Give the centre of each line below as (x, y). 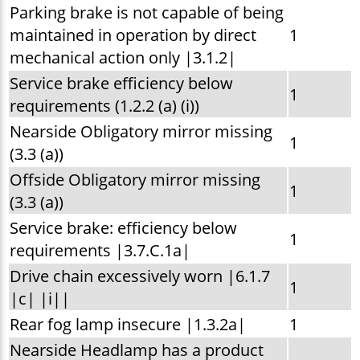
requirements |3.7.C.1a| (100, 250)
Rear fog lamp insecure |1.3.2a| (127, 324)
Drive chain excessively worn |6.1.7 (139, 276)
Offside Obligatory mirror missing (135, 180)
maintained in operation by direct (133, 35)
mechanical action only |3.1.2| (123, 57)
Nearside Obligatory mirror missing (141, 131)
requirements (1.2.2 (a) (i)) (104, 106)
